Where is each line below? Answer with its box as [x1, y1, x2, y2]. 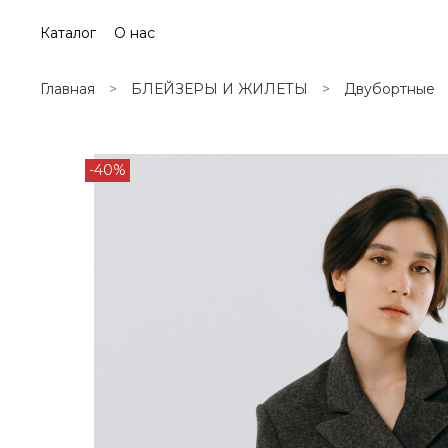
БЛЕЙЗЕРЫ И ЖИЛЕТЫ [131, 80, 308, 99]
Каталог [40, 24, 96, 42]
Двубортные [344, 80, 435, 99]
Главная [40, 80, 95, 99]
